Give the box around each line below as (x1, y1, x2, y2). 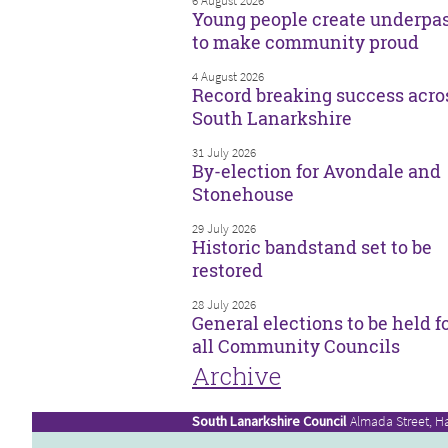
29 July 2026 (192, 220, 256, 236)
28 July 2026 (192, 296, 256, 312)
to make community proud (192, 31, 419, 54)
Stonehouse (192, 183, 294, 206)
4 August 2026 (192, 68, 264, 84)
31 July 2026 (192, 144, 256, 160)
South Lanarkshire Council (192, 412, 346, 431)
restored (192, 259, 263, 282)
